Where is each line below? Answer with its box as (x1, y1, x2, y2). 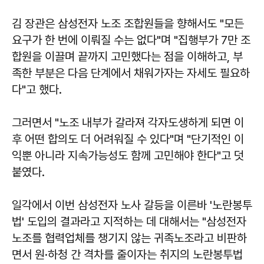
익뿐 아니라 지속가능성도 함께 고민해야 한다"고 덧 (12, 148, 244, 163)
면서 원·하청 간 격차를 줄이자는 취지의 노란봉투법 (12, 247, 243, 262)
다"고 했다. (12, 82, 62, 97)
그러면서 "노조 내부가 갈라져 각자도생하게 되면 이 (12, 115, 244, 130)
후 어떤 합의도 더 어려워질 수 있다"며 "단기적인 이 (12, 132, 244, 147)
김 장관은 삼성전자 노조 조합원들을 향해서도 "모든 (12, 16, 244, 31)
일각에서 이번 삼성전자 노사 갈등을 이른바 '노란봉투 (12, 198, 252, 213)
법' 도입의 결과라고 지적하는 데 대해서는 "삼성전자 (12, 214, 246, 229)
